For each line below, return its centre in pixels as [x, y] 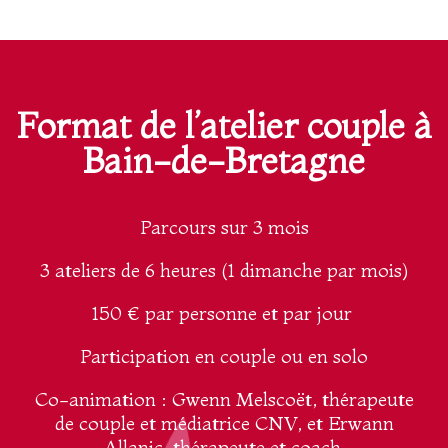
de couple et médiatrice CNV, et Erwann [224, 423]
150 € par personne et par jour [224, 313]
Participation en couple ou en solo [224, 356]
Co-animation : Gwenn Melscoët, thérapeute [224, 399]
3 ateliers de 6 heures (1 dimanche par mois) [224, 270]
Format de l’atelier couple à [224, 126]
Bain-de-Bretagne [224, 161]
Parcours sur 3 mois [224, 227]
